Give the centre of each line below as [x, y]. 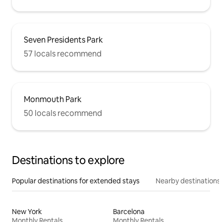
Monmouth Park [53, 99]
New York [27, 211]
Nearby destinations [188, 181]
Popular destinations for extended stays [76, 181]
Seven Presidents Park [63, 40]
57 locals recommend [63, 54]
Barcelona [129, 211]
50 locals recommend [63, 113]
